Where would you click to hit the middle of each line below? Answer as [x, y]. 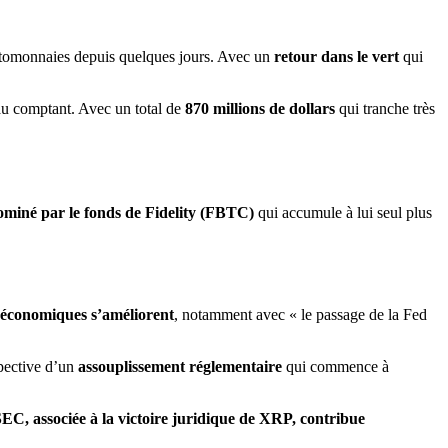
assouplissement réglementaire [180, 367]
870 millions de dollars [260, 108]
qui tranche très [385, 108]
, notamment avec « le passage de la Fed [300, 315]
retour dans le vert [336, 56]
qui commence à [335, 367]
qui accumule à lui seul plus [343, 212]
